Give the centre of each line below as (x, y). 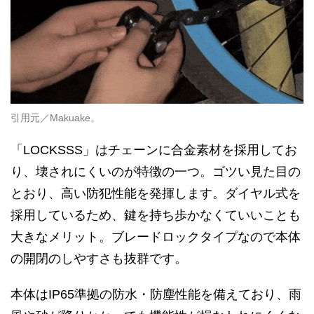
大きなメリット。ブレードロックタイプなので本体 (156, 237)
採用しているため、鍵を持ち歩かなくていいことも (156, 215)
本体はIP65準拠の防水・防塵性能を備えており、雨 (156, 294)
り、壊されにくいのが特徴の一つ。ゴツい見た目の (156, 171)
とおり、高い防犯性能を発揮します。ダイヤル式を (156, 193)
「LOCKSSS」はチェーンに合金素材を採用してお (154, 150)
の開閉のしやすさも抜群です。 (99, 258)
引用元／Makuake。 (55, 117)
